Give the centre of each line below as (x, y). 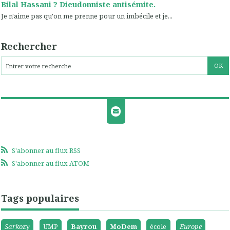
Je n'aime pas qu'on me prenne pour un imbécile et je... (87, 16)
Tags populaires (40, 198)
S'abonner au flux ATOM (50, 163)
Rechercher (29, 46)
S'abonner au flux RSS (46, 150)
